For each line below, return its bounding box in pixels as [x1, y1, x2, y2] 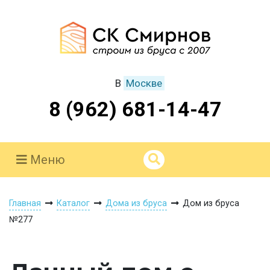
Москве [125, 77, 162, 89]
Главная [9, 198, 41, 209]
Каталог [57, 198, 90, 209]
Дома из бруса [105, 198, 167, 209]
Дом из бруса [183, 198, 239, 209]
